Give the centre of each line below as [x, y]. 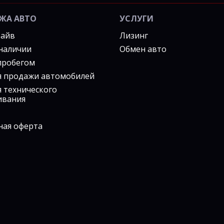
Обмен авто [143, 49]
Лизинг [133, 35]
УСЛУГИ [136, 18]
